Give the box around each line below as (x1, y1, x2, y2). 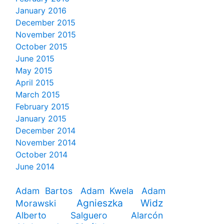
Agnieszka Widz (76, 197, 163, 209)
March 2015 (15, 89, 60, 100)
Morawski (15, 198, 56, 209)
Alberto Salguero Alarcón (15, 210, 163, 221)
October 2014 (15, 149, 67, 160)
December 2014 (15, 125, 75, 136)
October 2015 (15, 41, 67, 52)
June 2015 (15, 53, 54, 64)
